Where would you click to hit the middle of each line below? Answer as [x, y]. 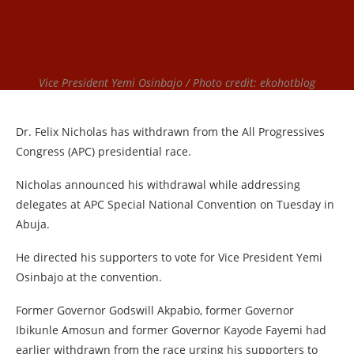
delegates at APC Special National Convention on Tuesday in [175, 204]
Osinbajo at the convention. [89, 277]
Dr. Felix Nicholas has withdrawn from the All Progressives [170, 132]
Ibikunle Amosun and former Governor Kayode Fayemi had [171, 330]
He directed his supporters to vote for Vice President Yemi [169, 257]
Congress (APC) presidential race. [104, 151]
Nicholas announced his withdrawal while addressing [158, 185]
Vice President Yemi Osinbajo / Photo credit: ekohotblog [177, 83]
